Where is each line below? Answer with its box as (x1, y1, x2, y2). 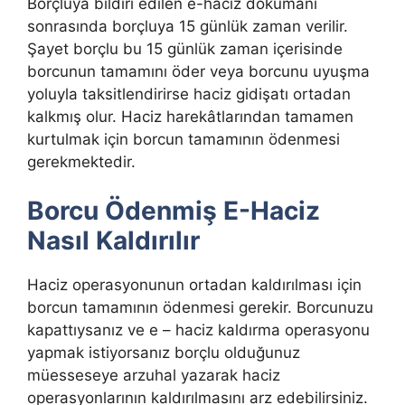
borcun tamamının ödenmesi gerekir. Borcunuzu (27, 298, 373, 317)
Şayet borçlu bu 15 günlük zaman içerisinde (27, 39, 343, 58)
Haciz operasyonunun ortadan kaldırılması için (27, 276, 362, 295)
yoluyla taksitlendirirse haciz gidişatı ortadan (27, 84, 351, 103)
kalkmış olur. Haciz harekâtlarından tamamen (27, 107, 353, 126)
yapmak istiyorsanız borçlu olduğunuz (27, 344, 300, 363)
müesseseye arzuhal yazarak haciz (27, 366, 280, 385)
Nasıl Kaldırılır (27, 225, 200, 257)
